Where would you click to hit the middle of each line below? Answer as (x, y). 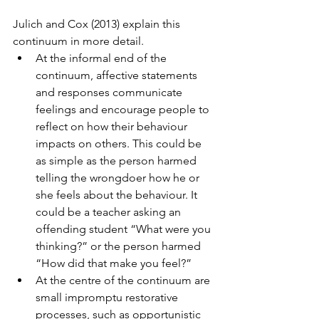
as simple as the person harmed (117, 161)
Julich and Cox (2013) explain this (98, 24)
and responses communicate (110, 93)
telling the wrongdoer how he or (119, 178)
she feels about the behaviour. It (118, 195)
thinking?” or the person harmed (120, 246)
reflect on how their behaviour (113, 127)
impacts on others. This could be (120, 144)
